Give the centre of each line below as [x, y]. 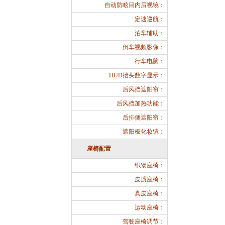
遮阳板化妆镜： [144, 132]
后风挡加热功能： [141, 103]
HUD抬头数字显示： [137, 75]
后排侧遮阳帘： [144, 118]
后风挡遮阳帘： [144, 89]
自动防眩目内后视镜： [135, 5]
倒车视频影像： [144, 47]
